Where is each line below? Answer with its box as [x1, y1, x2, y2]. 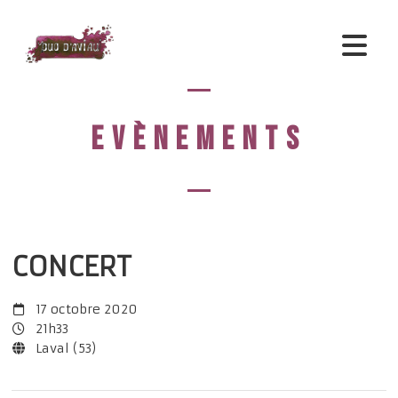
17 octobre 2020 [36, 301, 138, 317]
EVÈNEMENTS [91, 121, 307, 159]
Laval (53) [36, 340, 97, 356]
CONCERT [12, 251, 131, 283]
